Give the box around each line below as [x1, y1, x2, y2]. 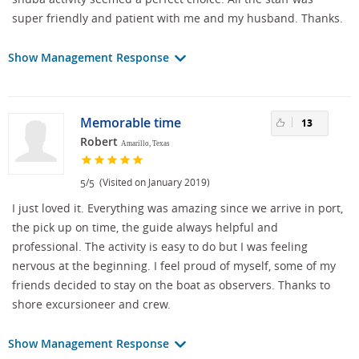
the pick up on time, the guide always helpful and [12, 220, 278, 236]
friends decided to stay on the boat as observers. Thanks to [12, 277, 330, 293]
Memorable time [80, 114, 181, 132]
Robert [80, 134, 118, 150]
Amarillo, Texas [121, 139, 170, 148]
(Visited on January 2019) [95, 175, 210, 188]
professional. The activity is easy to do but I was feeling [12, 239, 308, 255]
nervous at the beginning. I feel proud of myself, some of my [12, 258, 336, 274]
